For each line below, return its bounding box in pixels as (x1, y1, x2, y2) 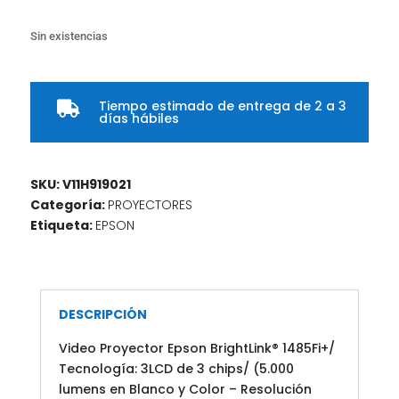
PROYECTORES (107, 196, 192, 215)
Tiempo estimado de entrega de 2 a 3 (98, 97, 346, 116)
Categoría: (29, 196, 108, 215)
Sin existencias (29, 29, 108, 44)
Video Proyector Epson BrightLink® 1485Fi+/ (58, 339, 335, 358)
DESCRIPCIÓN (58, 305, 147, 324)
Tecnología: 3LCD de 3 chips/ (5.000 (58, 360, 294, 379)
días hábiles (98, 110, 179, 128)
